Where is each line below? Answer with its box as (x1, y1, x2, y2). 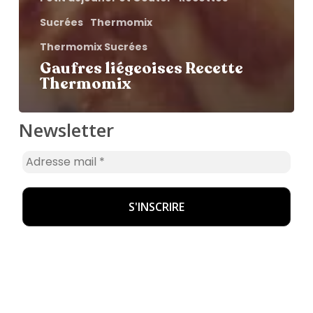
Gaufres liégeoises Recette (39, 58, 243, 80)
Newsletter (18, 117, 114, 143)
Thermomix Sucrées (39, 40, 147, 54)
